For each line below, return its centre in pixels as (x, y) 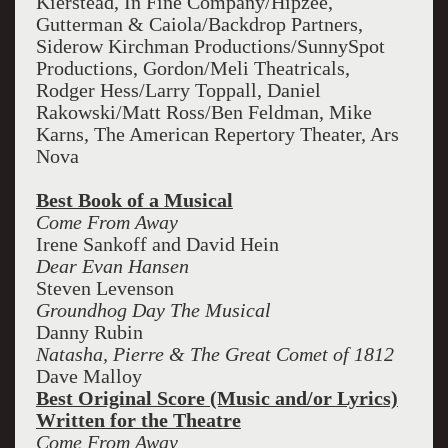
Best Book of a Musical (134, 200)
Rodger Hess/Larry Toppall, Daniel (178, 90)
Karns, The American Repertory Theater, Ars (217, 134)
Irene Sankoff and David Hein (157, 244)
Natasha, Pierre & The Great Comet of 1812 (214, 354)
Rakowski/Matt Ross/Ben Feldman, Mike (203, 112)
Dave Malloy (88, 376)
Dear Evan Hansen (112, 266)
